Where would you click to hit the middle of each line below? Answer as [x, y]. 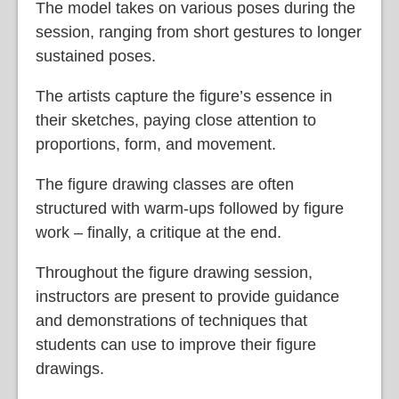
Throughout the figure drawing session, [174, 273]
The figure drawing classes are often [165, 185]
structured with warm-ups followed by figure [190, 209]
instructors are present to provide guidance [187, 297]
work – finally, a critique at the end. [159, 233]
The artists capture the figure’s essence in [184, 97]
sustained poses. [96, 57]
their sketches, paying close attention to [176, 121]
